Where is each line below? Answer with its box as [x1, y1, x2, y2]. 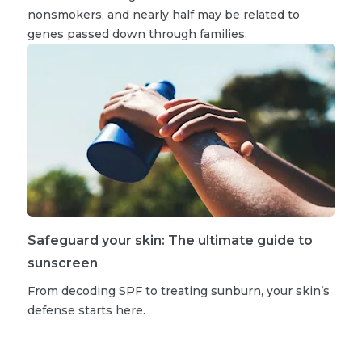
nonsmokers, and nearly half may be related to [27, 6, 300, 22]
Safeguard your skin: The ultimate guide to [27, 232, 313, 248]
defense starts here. [27, 302, 145, 318]
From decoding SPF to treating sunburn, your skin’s [27, 283, 330, 298]
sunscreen [27, 255, 98, 271]
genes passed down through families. [27, 26, 247, 41]
